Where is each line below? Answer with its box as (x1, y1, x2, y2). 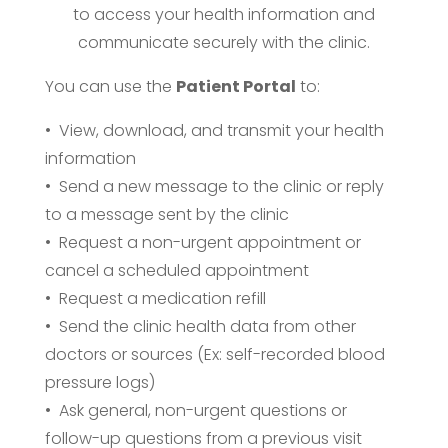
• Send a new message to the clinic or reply (44, 174, 384, 198)
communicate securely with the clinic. (77, 30, 370, 54)
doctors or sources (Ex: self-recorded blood (44, 342, 385, 366)
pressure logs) (44, 370, 155, 394)
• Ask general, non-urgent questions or (44, 398, 347, 422)
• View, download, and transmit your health (44, 118, 384, 142)
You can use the (44, 74, 176, 98)
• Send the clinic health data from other (44, 314, 356, 338)
